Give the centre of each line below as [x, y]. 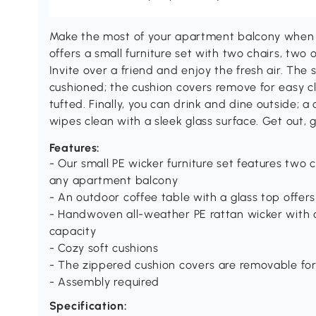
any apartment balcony [114, 181]
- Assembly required [104, 282]
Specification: [88, 306]
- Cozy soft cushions [104, 248]
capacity [73, 231]
